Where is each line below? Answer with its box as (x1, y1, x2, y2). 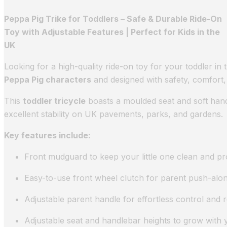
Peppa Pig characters (4, 74, 91, 85)
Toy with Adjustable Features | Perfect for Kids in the (4, 27, 220, 37)
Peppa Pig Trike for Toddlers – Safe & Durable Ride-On (4, 14, 222, 24)
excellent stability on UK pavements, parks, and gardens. (4, 109, 223, 120)
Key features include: (4, 130, 91, 141)
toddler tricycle (23, 96, 86, 106)
